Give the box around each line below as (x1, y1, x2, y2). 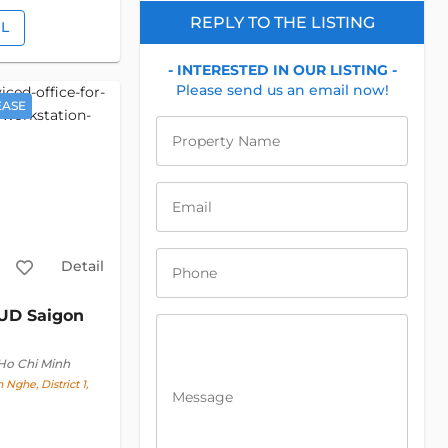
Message (172, 387, 233, 406)
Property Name (172, 132, 280, 150)
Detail (60, 256, 104, 275)
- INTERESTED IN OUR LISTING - (167, 61, 397, 79)
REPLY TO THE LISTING (189, 13, 375, 32)
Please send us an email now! (175, 81, 389, 99)
